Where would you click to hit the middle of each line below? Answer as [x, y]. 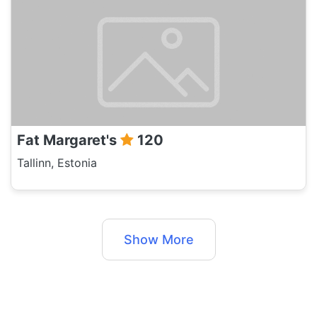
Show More [158, 240]
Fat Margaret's [69, 140]
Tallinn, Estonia [57, 163]
